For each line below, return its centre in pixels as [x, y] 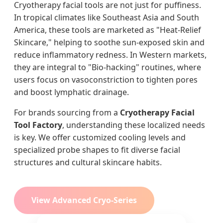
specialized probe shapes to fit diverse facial [97, 150]
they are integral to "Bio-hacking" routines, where [108, 67]
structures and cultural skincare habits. [88, 163]
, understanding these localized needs [134, 125]
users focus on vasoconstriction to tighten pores [106, 80]
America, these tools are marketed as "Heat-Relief [108, 30]
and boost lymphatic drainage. [71, 92]
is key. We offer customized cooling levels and [100, 138]
